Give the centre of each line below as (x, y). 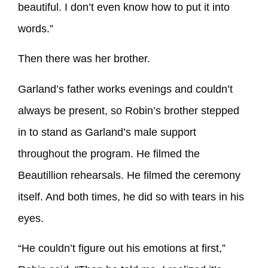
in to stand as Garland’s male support (107, 132)
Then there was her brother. (84, 59)
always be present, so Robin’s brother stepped (129, 110)
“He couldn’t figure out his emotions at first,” (122, 248)
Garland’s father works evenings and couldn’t (125, 89)
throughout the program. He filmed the (109, 153)
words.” (36, 28)
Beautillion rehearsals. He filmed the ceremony (129, 175)
